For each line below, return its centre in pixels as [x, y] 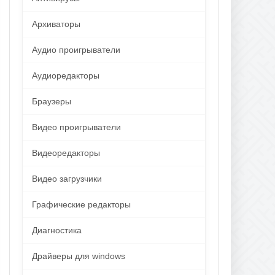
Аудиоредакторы [66, 76]
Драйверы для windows [79, 256]
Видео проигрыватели [76, 127]
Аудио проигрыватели [76, 50]
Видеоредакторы [66, 153]
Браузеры [52, 101]
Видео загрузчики [67, 179]
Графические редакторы [81, 204]
